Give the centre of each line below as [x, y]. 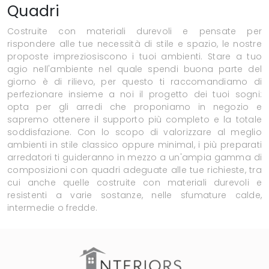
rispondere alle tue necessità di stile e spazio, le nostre [134, 44]
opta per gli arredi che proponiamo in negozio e [134, 107]
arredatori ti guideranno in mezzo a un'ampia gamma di [134, 158]
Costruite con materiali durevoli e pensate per [134, 32]
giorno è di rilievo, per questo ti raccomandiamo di [134, 82]
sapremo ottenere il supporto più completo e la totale [134, 120]
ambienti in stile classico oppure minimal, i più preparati [134, 145]
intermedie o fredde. [52, 208]
